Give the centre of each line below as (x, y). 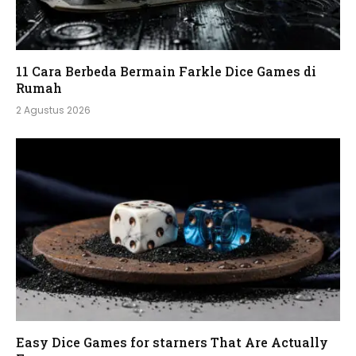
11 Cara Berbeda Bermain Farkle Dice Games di (166, 72)
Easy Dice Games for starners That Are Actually (172, 342)
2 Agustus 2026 (53, 110)
